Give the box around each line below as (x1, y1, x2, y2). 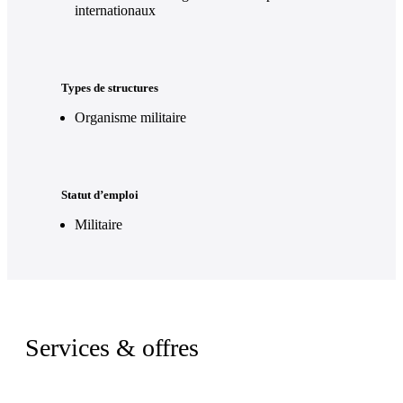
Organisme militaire (75, 110, 186, 126)
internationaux (75, 3, 156, 19)
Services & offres (25, 333, 199, 362)
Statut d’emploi (61, 188, 139, 202)
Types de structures (61, 81, 158, 95)
